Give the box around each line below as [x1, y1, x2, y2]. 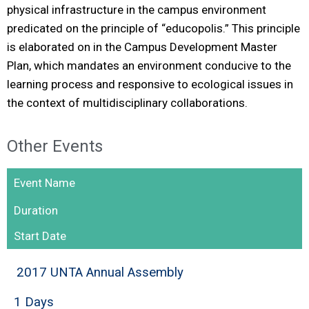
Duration [14, 203, 58, 217]
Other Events [7, 137, 103, 156]
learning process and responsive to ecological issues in [7, 77, 293, 91]
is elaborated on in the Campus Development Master [7, 40, 277, 54]
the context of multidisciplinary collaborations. [7, 96, 248, 110]
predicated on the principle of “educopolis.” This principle [7, 21, 300, 35]
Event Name [14, 176, 75, 190]
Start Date [14, 229, 66, 243]
